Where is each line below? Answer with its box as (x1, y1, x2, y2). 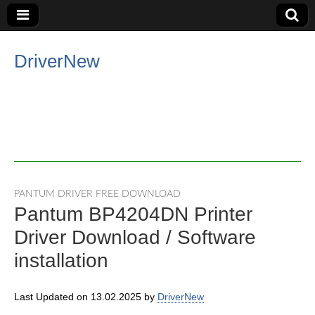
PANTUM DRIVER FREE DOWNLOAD (14, 189, 181, 199)
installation (14, 250, 108, 271)
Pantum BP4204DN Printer (14, 203, 252, 225)
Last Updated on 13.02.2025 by (14, 291, 157, 302)
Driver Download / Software (14, 226, 256, 248)
